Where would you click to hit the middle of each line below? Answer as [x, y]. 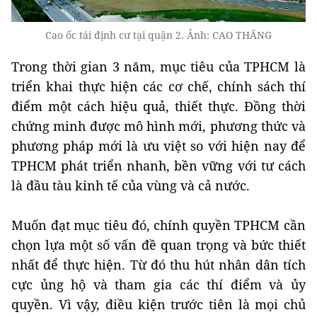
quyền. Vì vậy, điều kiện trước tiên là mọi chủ [158, 305]
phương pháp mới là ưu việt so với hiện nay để [158, 146]
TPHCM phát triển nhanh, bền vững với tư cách [158, 166]
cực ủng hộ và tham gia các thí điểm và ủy [158, 285]
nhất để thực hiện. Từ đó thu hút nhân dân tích [158, 265]
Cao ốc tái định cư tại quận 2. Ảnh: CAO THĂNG [158, 35]
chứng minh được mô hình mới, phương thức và [158, 126]
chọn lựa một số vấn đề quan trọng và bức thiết [158, 245]
